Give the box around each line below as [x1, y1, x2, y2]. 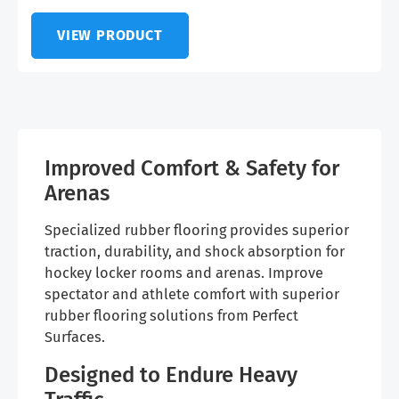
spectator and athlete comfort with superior [45, 286, 339, 304]
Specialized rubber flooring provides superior [45, 222, 349, 240]
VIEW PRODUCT [57, 27, 163, 45]
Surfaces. [45, 329, 105, 346]
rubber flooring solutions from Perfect [45, 307, 298, 325]
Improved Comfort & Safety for [45, 156, 339, 182]
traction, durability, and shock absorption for [45, 243, 345, 261]
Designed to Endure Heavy [45, 362, 297, 388]
